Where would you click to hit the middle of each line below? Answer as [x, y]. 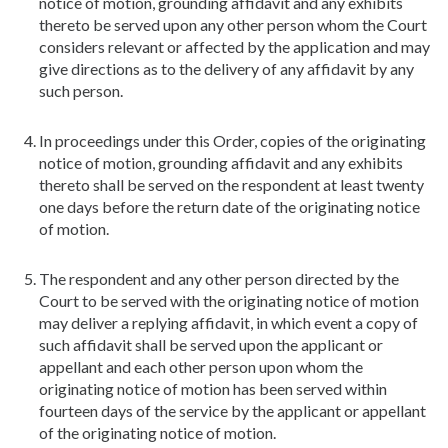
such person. [81, 90]
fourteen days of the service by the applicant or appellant [232, 410]
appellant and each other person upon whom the [201, 366]
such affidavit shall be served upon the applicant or [211, 344]
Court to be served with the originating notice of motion [229, 300]
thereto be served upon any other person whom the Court [233, 24]
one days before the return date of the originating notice [229, 206]
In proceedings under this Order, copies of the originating [232, 140]
